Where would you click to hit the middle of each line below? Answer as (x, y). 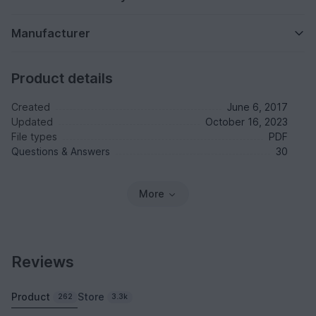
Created (31, 107)
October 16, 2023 (247, 122)
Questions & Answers (61, 152)
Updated (32, 122)
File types (34, 137)
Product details (62, 79)
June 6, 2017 (257, 107)
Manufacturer (51, 34)
